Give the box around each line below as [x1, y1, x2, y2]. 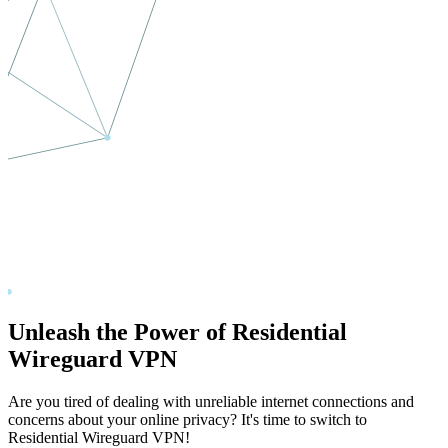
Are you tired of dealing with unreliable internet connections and [8, 393, 414, 411]
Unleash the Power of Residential [8, 319, 347, 346]
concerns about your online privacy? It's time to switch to [8, 411, 367, 429]
